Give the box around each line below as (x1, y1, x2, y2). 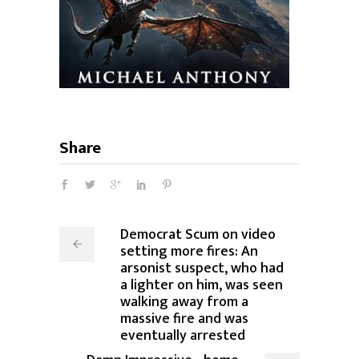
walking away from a (120, 290, 248, 315)
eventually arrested (120, 324, 245, 349)
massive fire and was (120, 307, 248, 332)
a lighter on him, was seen (120, 273, 283, 298)
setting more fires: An (120, 240, 258, 264)
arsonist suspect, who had (120, 256, 284, 281)
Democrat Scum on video (120, 223, 276, 248)
